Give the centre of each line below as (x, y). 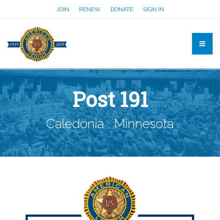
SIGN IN (153, 9)
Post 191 (110, 99)
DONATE (122, 9)
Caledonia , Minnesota (110, 124)
